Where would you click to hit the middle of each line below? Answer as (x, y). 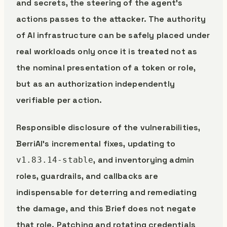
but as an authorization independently (96, 84)
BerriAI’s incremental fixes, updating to (96, 144)
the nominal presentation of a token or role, (106, 68)
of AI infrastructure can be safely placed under (113, 35)
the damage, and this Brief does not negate (106, 209)
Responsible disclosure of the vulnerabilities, (108, 127)
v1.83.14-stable (55, 160)
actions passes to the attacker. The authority (111, 19)
